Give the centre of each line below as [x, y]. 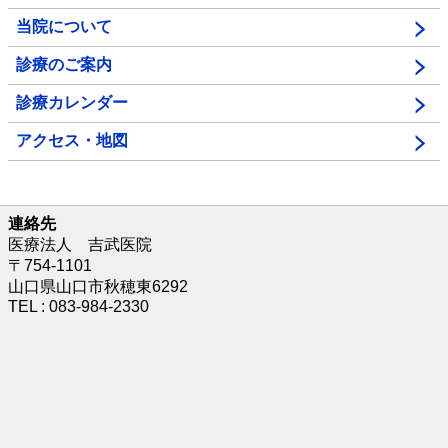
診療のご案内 [64, 64]
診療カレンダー [72, 102]
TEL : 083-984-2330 [78, 306]
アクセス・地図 [72, 140]
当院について [64, 26]
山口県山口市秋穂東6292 [98, 286]
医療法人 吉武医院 [80, 244]
